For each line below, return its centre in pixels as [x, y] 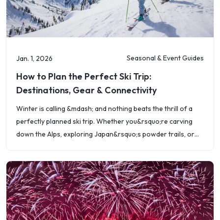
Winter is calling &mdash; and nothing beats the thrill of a [104, 109]
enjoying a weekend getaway [61, 147]
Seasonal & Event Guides [165, 58]
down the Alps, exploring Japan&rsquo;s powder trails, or [105, 134]
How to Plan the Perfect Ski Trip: [84, 76]
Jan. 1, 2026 [34, 58]
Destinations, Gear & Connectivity [86, 90]
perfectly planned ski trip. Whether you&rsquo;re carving [104, 121]
